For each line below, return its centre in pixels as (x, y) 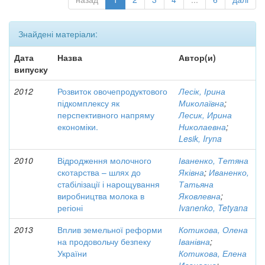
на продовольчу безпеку (104, 241)
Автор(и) (197, 57)
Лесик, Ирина (205, 115)
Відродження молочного (104, 160)
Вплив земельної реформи (110, 230)
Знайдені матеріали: (58, 34)
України (72, 253)
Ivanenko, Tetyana (213, 208)
